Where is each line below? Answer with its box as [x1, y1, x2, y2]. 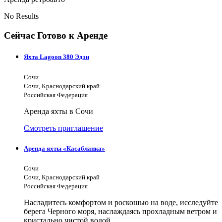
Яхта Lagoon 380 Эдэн [24, 53, 89, 61]
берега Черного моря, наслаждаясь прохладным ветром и [24, 207, 217, 216]
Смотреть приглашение [24, 123, 103, 132]
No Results [4, 12, 39, 21]
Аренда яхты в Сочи [24, 107, 93, 115]
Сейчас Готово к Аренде [4, 30, 108, 41]
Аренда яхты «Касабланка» [24, 144, 105, 152]
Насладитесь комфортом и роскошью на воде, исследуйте [24, 198, 218, 207]
